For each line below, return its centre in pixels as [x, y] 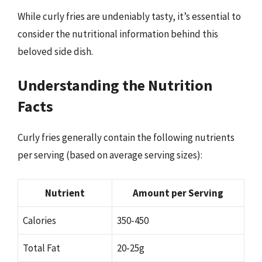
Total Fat [42, 248]
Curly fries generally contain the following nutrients [126, 137]
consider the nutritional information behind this [118, 34]
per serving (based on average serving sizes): [110, 155]
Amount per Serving [178, 193]
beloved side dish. [55, 51]
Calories [39, 220]
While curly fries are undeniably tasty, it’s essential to [129, 16]
